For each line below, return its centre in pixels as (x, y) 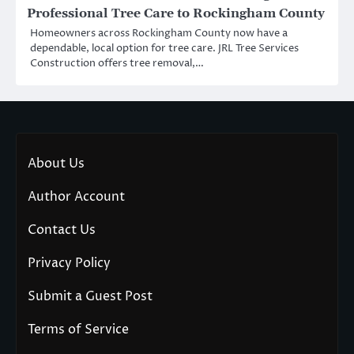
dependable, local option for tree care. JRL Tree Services (164, 49)
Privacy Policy (69, 264)
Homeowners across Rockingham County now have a (159, 34)
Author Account (76, 197)
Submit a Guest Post (90, 297)
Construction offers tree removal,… (117, 64)
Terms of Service (78, 330)
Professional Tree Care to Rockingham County (176, 14)
